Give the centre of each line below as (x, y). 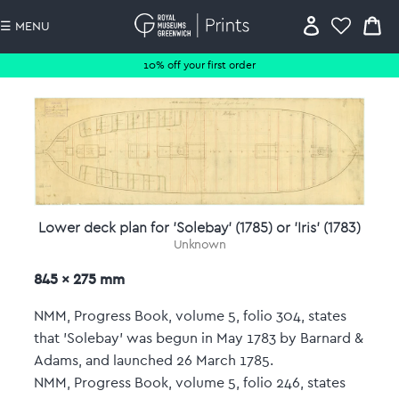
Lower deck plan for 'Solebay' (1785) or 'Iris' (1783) (199, 228)
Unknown (199, 245)
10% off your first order (199, 65)
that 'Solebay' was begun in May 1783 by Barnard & (198, 339)
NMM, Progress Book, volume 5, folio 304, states (190, 317)
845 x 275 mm (79, 279)
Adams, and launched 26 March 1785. (157, 361)
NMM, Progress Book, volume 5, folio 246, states (189, 383)
